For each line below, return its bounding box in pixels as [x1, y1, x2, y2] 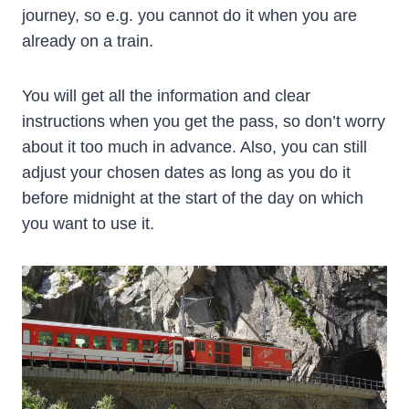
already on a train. [22, 32, 153, 51]
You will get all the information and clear [22, 87, 310, 106]
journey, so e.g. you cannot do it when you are [22, 6, 357, 26]
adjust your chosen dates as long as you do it [22, 163, 351, 183]
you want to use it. [22, 215, 154, 234]
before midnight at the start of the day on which [22, 189, 363, 208]
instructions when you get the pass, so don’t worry [22, 112, 385, 131]
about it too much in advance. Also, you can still [22, 138, 367, 157]
